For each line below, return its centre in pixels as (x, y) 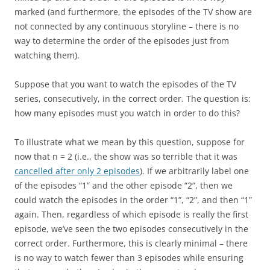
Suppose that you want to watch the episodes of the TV (125, 84)
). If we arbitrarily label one (194, 171)
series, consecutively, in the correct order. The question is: (133, 99)
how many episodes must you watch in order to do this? (127, 113)
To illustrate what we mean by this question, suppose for (130, 142)
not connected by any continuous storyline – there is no (127, 26)
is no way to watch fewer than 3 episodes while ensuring (129, 258)
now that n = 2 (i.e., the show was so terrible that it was (126, 156)
